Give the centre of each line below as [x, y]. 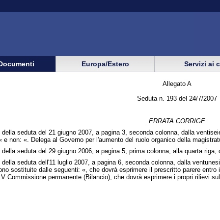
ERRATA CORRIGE [177, 121]
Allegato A [177, 83]
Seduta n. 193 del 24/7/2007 [177, 98]
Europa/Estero [105, 64]
